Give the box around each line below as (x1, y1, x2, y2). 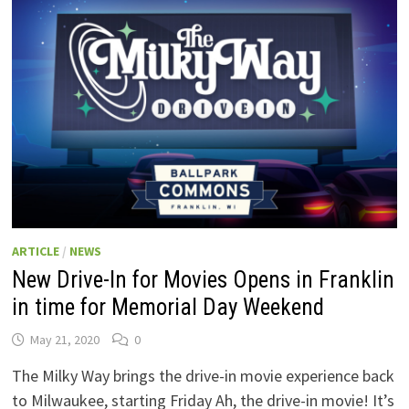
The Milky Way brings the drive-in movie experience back (11, 365, 394, 387)
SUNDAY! (26, 2, 76, 19)
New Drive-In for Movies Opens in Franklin (11, 267, 394, 294)
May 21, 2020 (29, 331, 100, 349)
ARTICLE (11, 243, 59, 260)
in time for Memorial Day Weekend (11, 294, 324, 321)
